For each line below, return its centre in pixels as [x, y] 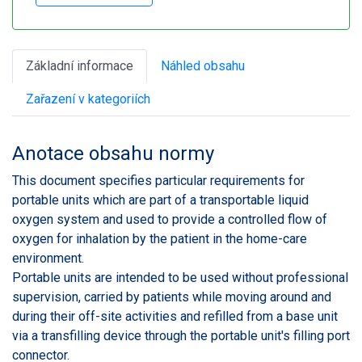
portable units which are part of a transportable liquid [160, 200]
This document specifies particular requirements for [158, 180]
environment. [48, 258]
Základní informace [80, 65]
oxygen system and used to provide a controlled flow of [170, 219]
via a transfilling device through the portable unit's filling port [181, 335]
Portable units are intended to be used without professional [180, 277]
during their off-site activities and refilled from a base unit [175, 316]
